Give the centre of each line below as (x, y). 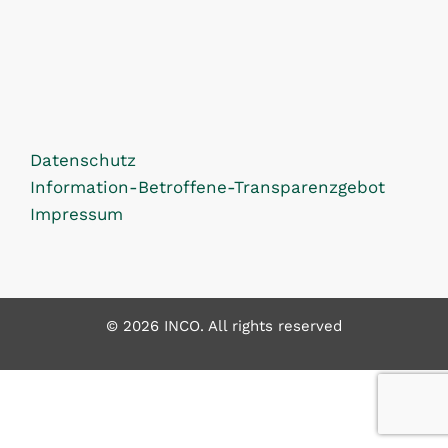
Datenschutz (83, 160)
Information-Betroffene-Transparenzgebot (207, 187)
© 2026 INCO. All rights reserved (224, 326)
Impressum (76, 214)
